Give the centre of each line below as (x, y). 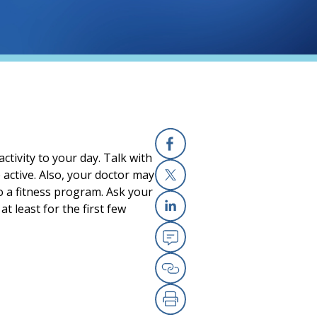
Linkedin (200, 232)
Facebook (204, 169)
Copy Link (206, 294)
